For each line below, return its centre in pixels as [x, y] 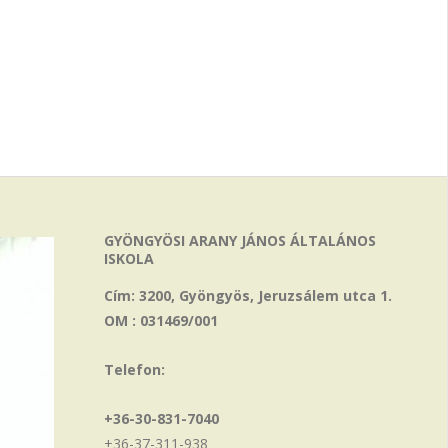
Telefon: [135, 369]
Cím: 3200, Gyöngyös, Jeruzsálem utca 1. [248, 295]
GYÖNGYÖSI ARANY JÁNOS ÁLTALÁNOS [240, 240]
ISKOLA [129, 258]
